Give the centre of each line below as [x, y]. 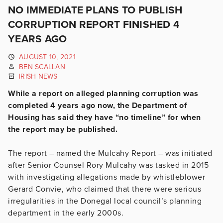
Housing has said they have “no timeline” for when [105, 117]
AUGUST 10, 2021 [47, 57]
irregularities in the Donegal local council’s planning [105, 201]
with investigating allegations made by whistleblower [107, 177]
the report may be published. [63, 129]
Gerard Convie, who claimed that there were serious [105, 189]
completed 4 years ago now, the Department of [97, 105]
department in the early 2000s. [66, 213]
